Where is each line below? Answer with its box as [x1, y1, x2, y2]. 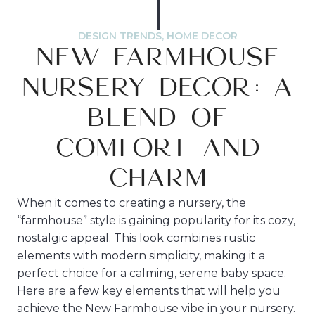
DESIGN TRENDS [77, 30, 162, 42]
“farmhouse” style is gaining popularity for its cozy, [17, 214, 295, 227]
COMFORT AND [54, 136, 261, 161]
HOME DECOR [166, 30, 238, 42]
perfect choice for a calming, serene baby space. [17, 266, 286, 280]
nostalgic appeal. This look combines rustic [17, 231, 255, 245]
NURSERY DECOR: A [22, 75, 293, 101]
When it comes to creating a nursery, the [17, 196, 246, 210]
